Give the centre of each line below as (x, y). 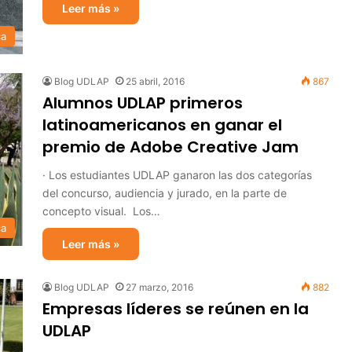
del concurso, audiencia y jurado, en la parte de (165, 193)
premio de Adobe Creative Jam (170, 147)
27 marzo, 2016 (159, 287)
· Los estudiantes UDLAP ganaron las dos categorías (177, 175)
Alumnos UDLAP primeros (143, 103)
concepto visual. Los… (101, 211)
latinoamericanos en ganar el (162, 125)
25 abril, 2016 (155, 81)
